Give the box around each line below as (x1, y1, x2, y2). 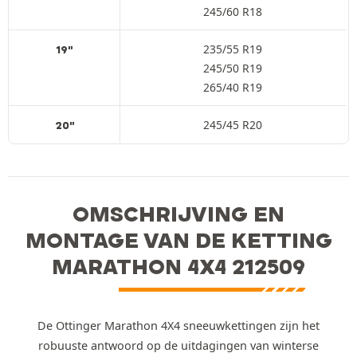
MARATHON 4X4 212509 (52, 253, 305, 280)
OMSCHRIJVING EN (73, 200, 284, 227)
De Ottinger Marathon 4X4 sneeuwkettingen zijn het (37, 317, 320, 333)
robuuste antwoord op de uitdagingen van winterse (38, 337, 319, 353)
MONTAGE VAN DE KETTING (25, 226, 332, 253)
